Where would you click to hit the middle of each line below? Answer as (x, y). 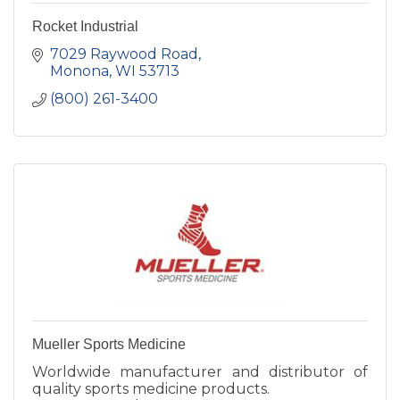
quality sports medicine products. (151, 389)
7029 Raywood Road (124, 54)
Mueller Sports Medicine (109, 345)
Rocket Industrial (85, 27)
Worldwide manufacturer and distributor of (200, 372)
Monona (79, 71)
